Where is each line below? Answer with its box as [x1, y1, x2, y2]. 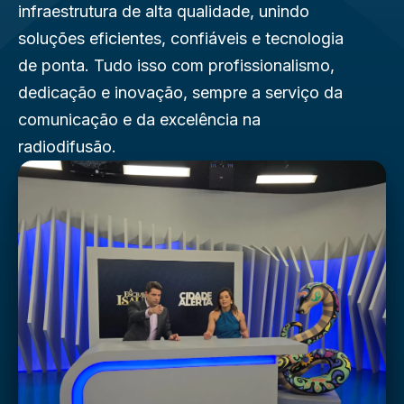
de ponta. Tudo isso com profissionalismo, [18, 56, 335, 75]
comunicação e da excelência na [18, 110, 261, 129]
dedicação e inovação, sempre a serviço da [18, 83, 343, 102]
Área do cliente [50, 11, 174, 32]
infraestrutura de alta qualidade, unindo [18, 2, 309, 21]
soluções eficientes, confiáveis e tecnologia [18, 29, 344, 48]
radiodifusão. [18, 137, 116, 156]
